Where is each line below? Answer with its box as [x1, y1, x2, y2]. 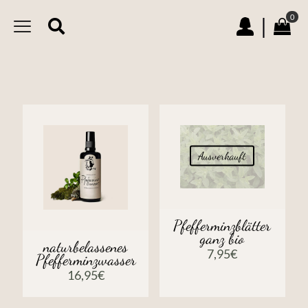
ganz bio [200, 230, 245, 248]
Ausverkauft [198, 148, 247, 162]
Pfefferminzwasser [35, 251, 136, 269]
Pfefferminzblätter [173, 217, 272, 235]
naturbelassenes [43, 238, 129, 256]
